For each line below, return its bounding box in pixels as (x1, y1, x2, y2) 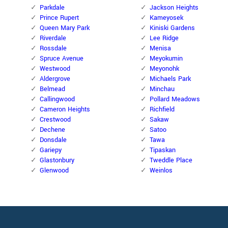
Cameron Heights (40, 105, 90, 115)
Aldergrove (40, 74, 70, 84)
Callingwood (40, 95, 75, 104)
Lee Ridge (150, 34, 179, 43)
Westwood (40, 64, 70, 74)
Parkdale (40, 3, 65, 13)
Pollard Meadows (150, 95, 200, 104)
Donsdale (40, 135, 67, 145)
